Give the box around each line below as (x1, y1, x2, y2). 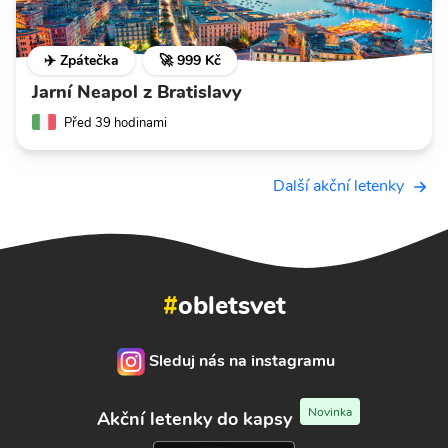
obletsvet (177, 287, 286, 323)
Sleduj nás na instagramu (149, 350, 335, 373)
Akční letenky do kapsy (96, 407, 292, 432)
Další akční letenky (273, 175, 404, 198)
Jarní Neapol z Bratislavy (32, 80, 242, 105)
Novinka (307, 403, 352, 420)
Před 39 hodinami (64, 114, 167, 133)
